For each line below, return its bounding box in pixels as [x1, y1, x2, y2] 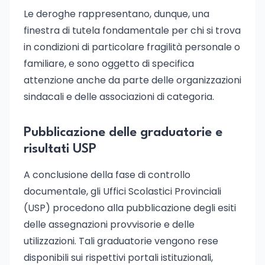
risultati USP [24, 143, 96, 156]
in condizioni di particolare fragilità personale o [24, 40, 240, 54]
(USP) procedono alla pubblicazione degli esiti [24, 201, 236, 215]
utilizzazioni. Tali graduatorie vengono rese [24, 234, 218, 248]
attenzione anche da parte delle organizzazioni [24, 73, 241, 87]
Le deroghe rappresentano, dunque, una [24, 7, 209, 21]
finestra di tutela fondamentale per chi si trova [24, 24, 241, 37]
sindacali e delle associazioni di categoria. [24, 90, 214, 104]
